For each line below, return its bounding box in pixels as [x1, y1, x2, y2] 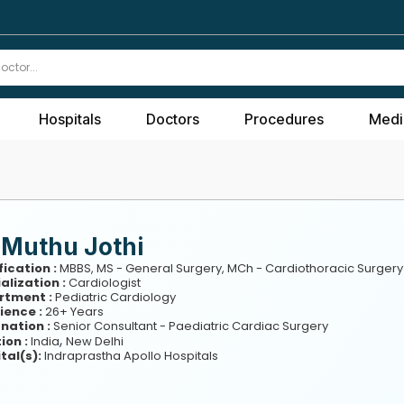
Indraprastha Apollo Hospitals [41, 346, 218, 364]
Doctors [146, 109, 199, 128]
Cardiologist [65, 273, 141, 291]
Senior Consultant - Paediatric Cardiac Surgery [50, 317, 328, 335]
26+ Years [41, 302, 104, 320]
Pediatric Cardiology [51, 288, 176, 306]
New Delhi [65, 332, 124, 350]
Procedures [244, 109, 324, 128]
